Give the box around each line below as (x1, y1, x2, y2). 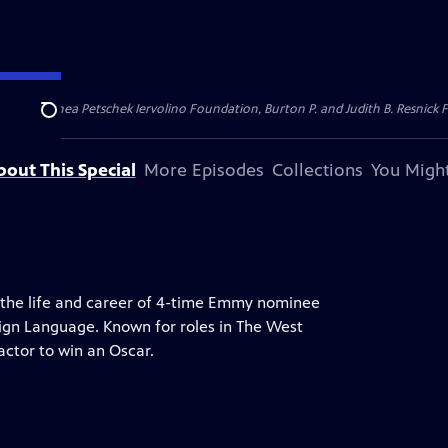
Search (40, 111, 89, 131)
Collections (271, 159, 363, 181)
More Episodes (143, 159, 264, 181)
